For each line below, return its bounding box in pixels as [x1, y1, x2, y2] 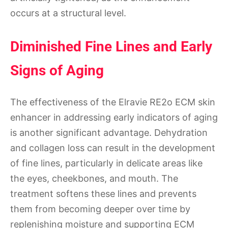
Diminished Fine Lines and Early [10, 38, 212, 55]
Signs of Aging [10, 62, 104, 79]
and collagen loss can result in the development [10, 142, 215, 153]
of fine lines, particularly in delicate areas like [10, 157, 203, 168]
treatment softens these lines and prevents [10, 188, 196, 199]
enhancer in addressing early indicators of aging [10, 111, 218, 123]
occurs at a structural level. [10, 8, 126, 19]
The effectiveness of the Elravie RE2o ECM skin [10, 96, 215, 107]
